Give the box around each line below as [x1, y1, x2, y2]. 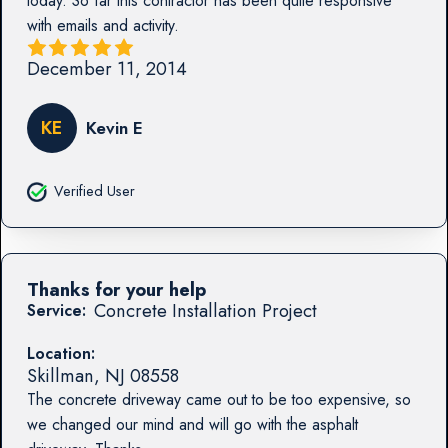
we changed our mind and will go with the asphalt [26, 412, 358, 436]
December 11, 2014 [26, 55, 187, 83]
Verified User [53, 181, 135, 202]
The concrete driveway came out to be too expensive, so [26, 387, 411, 411]
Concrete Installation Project [93, 296, 317, 324]
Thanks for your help [26, 275, 206, 303]
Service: [26, 298, 86, 322]
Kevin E [85, 115, 143, 140]
